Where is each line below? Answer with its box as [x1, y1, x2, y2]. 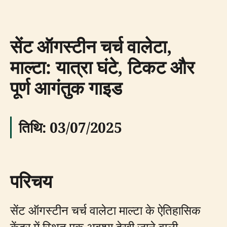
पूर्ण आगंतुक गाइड [10, 75, 122, 100]
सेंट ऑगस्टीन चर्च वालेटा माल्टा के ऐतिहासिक [10, 202, 201, 218]
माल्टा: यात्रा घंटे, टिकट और [10, 55, 195, 80]
